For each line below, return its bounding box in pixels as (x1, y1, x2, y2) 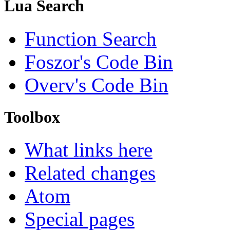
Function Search (25, 27, 157, 50)
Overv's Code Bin (25, 73, 168, 96)
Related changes (25, 161, 156, 184)
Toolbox (4, 107, 60, 126)
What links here (25, 138, 152, 161)
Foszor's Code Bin (25, 50, 173, 73)
